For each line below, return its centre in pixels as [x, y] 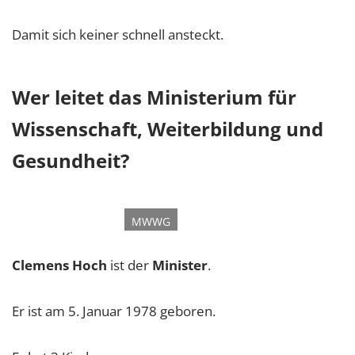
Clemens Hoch [59, 265]
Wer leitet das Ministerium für [154, 97]
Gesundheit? [71, 161]
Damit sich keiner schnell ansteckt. [118, 35]
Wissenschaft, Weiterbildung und [168, 129]
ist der [130, 265]
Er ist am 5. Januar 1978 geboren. [114, 311]
